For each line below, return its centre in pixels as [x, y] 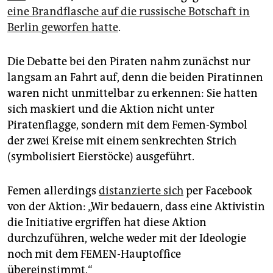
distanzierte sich [141, 191]
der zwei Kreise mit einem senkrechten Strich [122, 141]
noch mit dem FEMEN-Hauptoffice [94, 254]
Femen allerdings [53, 191]
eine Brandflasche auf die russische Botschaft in [129, 12]
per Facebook [218, 191]
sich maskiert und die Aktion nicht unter [111, 109]
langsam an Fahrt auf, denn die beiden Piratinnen [135, 78]
